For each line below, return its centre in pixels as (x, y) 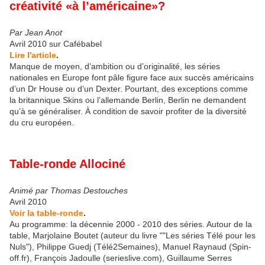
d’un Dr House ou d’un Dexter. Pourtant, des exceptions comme (129, 89)
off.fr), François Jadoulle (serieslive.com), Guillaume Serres (121, 258)
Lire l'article (33, 55)
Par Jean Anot (36, 33)
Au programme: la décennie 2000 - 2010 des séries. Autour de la (131, 224)
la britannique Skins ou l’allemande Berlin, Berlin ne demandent (128, 100)
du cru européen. (42, 123)
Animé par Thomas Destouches (69, 190)
